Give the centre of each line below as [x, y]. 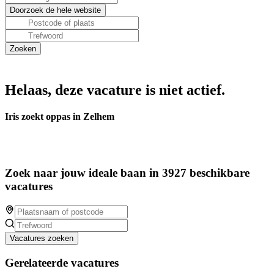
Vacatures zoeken [42, 238]
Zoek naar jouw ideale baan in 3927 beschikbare [127, 173]
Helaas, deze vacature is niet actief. [115, 90]
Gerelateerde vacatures [62, 262]
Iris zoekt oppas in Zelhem [60, 117]
